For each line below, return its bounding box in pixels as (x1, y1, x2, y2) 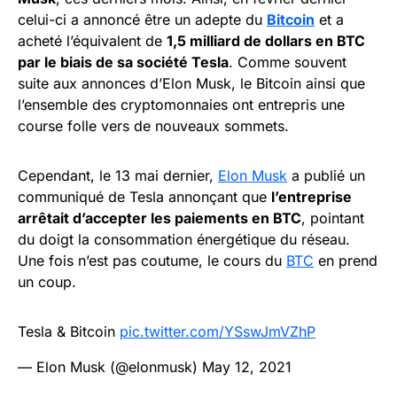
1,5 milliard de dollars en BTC (167, 32, 365, 51)
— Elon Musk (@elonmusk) (18, 358, 202, 377)
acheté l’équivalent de (18, 32, 167, 51)
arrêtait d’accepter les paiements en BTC (18, 209, 301, 228)
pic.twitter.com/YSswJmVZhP (120, 323, 315, 341)
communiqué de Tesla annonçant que (18, 188, 271, 206)
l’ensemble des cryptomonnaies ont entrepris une (18, 96, 345, 114)
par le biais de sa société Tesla (18, 53, 229, 72)
